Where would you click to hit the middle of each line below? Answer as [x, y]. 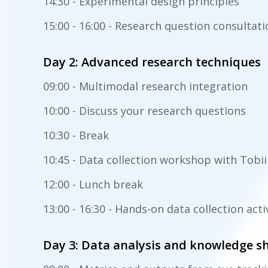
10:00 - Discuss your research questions [144, 110]
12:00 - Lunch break [93, 184]
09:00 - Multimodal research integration [145, 86]
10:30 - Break [76, 135]
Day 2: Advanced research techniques [152, 62]
